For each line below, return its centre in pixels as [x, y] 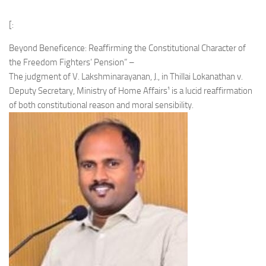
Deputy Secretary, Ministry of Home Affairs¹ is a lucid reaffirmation [131, 91]
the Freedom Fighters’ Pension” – [72, 62]
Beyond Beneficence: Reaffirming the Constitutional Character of [127, 48]
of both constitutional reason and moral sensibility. [101, 105]
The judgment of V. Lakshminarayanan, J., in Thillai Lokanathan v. [126, 77]
